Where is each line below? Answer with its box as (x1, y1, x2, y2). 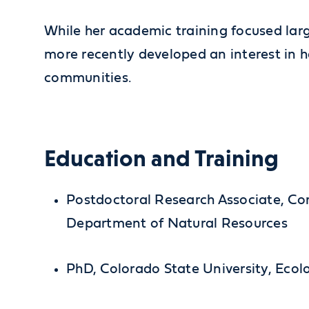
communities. (44, 70, 132, 85)
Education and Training (44, 144, 279, 172)
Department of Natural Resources (66, 216, 288, 230)
